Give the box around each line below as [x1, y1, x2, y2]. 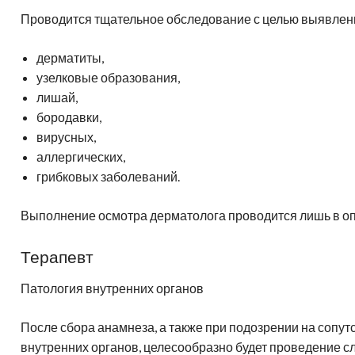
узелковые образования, [36, 69, 180, 85]
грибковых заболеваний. [36, 168, 180, 184]
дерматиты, [36, 49, 104, 65]
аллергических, [36, 148, 125, 164]
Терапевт [21, 246, 94, 266]
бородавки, [36, 109, 101, 124]
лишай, [36, 89, 78, 105]
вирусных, [36, 128, 96, 144]
